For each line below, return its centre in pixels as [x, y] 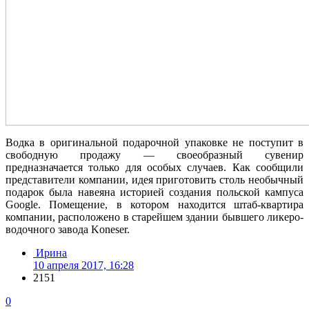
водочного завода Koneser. [68, 229]
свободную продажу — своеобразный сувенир [154, 154]
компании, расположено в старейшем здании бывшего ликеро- [154, 217]
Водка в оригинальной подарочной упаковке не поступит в [154, 142]
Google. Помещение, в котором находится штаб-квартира [154, 204]
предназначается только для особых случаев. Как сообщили [154, 167]
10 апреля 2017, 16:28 [83, 265]
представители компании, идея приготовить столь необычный [154, 179]
